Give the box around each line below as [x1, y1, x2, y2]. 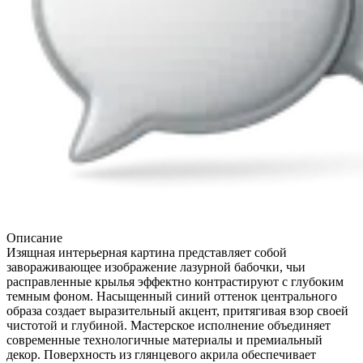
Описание [6, 230, 62, 245]
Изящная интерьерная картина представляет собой [6, 245, 287, 259]
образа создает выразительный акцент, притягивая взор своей [6, 303, 348, 318]
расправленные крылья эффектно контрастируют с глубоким [6, 274, 344, 288]
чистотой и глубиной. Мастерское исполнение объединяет [6, 318, 331, 332]
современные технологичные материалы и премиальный [6, 332, 322, 347]
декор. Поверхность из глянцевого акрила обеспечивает [6, 347, 316, 361]
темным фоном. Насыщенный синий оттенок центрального [6, 288, 337, 303]
